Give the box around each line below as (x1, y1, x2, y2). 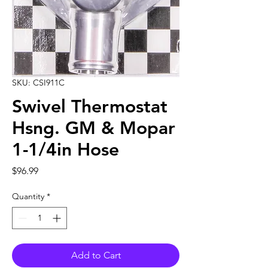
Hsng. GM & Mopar (12, 117, 175, 139)
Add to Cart (71, 249, 121, 261)
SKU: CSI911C (12, 77, 65, 88)
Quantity (12, 191, 44, 202)
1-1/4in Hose (12, 139, 119, 160)
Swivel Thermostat (12, 96, 167, 117)
